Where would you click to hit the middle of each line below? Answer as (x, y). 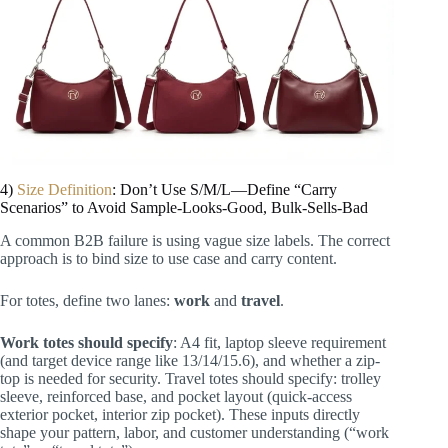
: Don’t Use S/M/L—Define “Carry (224, 190)
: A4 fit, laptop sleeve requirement (279, 342)
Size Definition (64, 190)
